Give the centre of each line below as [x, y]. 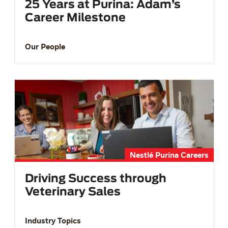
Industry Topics [53, 221]
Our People [45, 46]
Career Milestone [75, 18]
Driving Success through [95, 179]
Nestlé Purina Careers [169, 155]
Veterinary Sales [73, 192]
